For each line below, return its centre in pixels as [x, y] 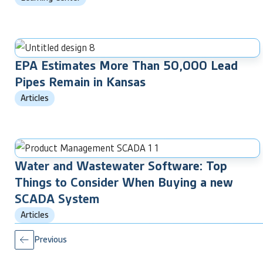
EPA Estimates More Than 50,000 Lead [126, 65]
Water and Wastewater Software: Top [121, 166]
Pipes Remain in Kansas [80, 82]
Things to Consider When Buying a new [124, 182]
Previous [50, 239]
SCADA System [57, 198]
